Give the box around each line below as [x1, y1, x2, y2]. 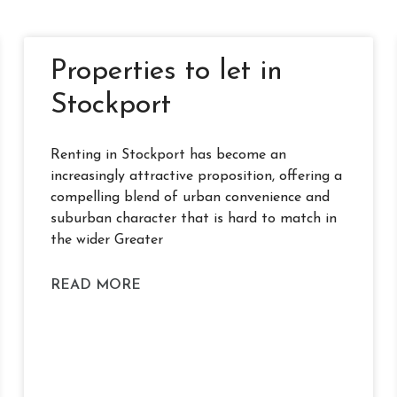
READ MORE [50, 278, 141, 292]
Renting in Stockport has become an [50, 148, 286, 162]
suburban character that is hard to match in [50, 212, 337, 226]
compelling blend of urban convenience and [50, 191, 330, 205]
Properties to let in [50, 58, 283, 86]
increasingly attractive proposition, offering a [50, 169, 342, 183]
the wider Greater [50, 233, 163, 247]
